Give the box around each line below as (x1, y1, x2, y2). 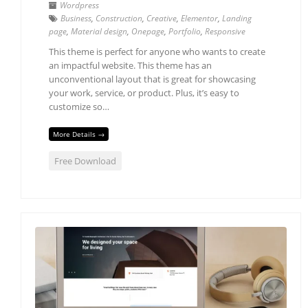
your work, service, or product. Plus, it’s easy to (49, 86, 239, 99)
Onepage (131, 25, 164, 37)
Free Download (54, 155, 116, 168)
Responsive (205, 25, 245, 37)
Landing (222, 12, 252, 24)
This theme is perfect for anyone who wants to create (49, 45, 265, 58)
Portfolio (168, 25, 201, 37)
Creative (146, 12, 177, 24)
